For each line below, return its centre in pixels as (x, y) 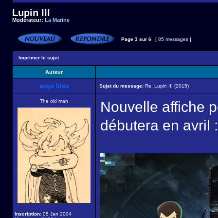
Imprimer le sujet (39, 58)
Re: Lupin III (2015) (166, 86)
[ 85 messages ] (173, 39)
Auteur (54, 72)
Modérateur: (28, 20)
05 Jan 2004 (56, 214)
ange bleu (54, 86)
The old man (54, 101)
